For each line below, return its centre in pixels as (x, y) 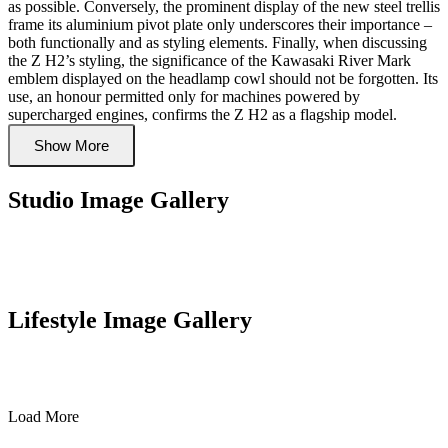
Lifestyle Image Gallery (130, 320)
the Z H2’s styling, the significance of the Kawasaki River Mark (209, 60)
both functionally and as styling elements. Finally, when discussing (217, 42)
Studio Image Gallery (118, 199)
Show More (71, 145)
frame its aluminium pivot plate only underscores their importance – (220, 24)
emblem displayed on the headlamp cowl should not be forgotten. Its (223, 78)
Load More (43, 417)
